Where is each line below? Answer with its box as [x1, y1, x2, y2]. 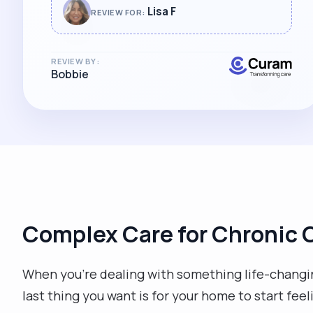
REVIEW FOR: [91, 7, 145, 17]
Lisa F [147, 4, 176, 19]
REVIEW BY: [51, 56, 100, 66]
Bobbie [51, 66, 89, 82]
